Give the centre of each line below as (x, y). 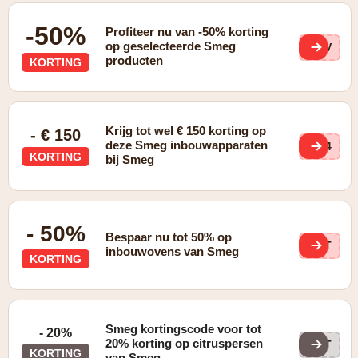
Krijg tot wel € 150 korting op (186, 131)
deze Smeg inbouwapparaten (187, 145)
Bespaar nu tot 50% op (169, 237)
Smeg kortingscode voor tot (184, 329)
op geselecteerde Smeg (171, 46)
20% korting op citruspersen (185, 343)
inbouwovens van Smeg (173, 251)
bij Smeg (130, 159)
